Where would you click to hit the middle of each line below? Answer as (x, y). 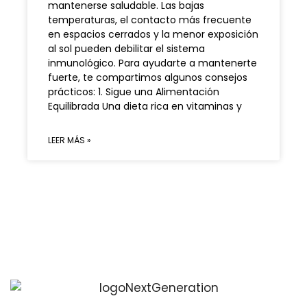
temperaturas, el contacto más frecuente (150, 20)
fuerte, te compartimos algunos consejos (148, 78)
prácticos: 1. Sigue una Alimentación (134, 92)
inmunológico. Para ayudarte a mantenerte (152, 63)
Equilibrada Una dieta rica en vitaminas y (145, 107)
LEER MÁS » (70, 140)
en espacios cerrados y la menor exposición (153, 35)
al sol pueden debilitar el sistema (126, 49)
